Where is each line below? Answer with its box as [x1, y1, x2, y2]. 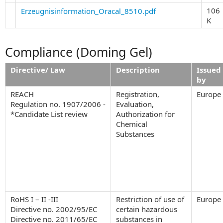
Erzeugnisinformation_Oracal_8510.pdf [21, 5, 156, 16]
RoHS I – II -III [10, 194, 58, 204]
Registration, [116, 89, 159, 99]
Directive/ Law [10, 64, 65, 75]
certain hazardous [116, 204, 177, 214]
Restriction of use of [116, 194, 184, 204]
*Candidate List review [10, 109, 88, 119]
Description [116, 64, 160, 75]
